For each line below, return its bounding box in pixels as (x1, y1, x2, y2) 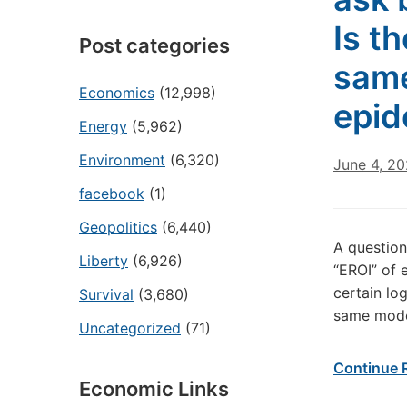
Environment (79, 151, 165, 169)
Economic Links (79, 377, 229, 401)
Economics (79, 84, 154, 102)
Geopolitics (79, 218, 157, 236)
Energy (79, 117, 127, 135)
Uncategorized (79, 319, 181, 337)
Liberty (79, 252, 128, 270)
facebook (79, 184, 144, 203)
